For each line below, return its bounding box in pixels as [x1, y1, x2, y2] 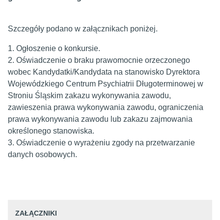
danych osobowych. [8, 150, 77, 159]
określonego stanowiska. [8, 127, 94, 135]
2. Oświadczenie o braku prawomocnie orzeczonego [8, 56, 190, 64]
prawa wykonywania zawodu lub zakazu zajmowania [8, 115, 192, 123]
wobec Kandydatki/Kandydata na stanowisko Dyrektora [8, 68, 200, 76]
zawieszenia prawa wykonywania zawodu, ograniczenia [8, 103, 203, 111]
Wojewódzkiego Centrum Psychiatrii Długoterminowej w [8, 80, 203, 88]
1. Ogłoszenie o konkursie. [8, 44, 100, 53]
